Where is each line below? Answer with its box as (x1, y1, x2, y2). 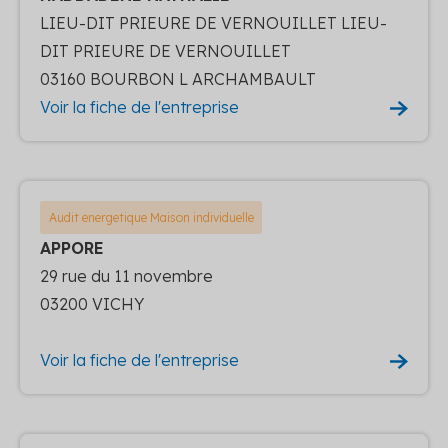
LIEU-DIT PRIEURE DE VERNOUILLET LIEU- (40, 12, 387, 33)
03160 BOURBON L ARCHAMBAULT (40, 68, 316, 89)
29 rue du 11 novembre (40, 265, 213, 286)
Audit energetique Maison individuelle (48, 209, 254, 225)
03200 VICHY (40, 293, 144, 314)
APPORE (40, 237, 104, 258)
